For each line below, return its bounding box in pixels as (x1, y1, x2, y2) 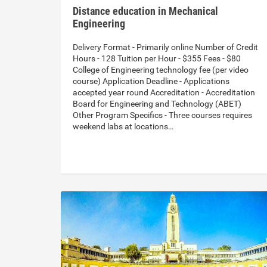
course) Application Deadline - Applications (73, 76, 229, 86)
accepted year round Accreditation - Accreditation (73, 87, 255, 97)
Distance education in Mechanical (73, 4, 218, 17)
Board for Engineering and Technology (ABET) (73, 98, 241, 108)
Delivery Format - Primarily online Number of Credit (73, 42, 258, 52)
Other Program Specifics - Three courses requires (73, 110, 252, 120)
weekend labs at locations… (73, 121, 173, 131)
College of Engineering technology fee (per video (73, 64, 249, 74)
